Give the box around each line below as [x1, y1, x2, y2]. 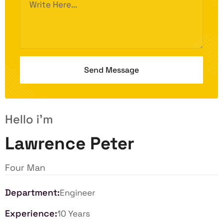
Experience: [5, 207, 57, 219]
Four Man [5, 161, 45, 173]
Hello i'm [5, 111, 53, 127]
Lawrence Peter [5, 132, 134, 154]
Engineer [60, 187, 95, 198]
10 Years [57, 208, 90, 219]
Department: [5, 186, 60, 198]
